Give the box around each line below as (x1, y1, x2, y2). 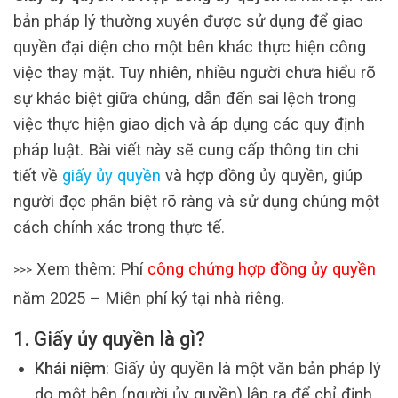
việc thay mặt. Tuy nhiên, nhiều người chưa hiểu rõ (13, 62, 376, 82)
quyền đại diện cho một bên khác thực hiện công (13, 36, 366, 56)
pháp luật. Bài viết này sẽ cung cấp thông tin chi (13, 139, 359, 159)
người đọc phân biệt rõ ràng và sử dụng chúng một (13, 191, 379, 211)
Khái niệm (34, 359, 106, 378)
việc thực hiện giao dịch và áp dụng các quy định (13, 114, 365, 133)
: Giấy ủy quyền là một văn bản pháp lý (105, 359, 381, 378)
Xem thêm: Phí (32, 259, 147, 278)
